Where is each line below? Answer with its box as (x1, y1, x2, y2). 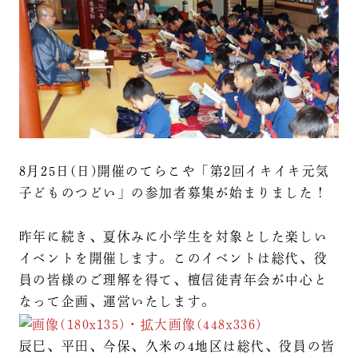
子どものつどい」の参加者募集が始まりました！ (18, 185, 328, 199)
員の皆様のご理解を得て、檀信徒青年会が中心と (18, 272, 328, 286)
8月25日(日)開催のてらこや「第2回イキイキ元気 (18, 164, 330, 177)
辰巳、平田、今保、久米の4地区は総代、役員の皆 (18, 339, 336, 352)
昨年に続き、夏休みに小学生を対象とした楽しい (18, 229, 328, 243)
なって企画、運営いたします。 (18, 294, 216, 308)
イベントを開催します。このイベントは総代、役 (18, 251, 328, 265)
